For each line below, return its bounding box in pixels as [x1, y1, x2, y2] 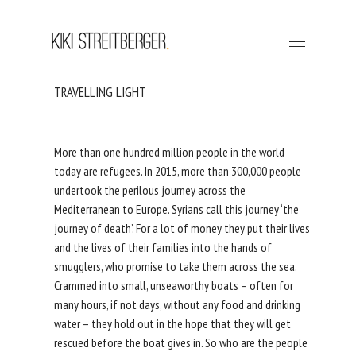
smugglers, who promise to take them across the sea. [53, 258, 296, 274]
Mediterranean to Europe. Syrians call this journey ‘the [53, 201, 299, 217]
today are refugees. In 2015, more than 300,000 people [53, 163, 301, 179]
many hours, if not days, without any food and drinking [53, 296, 300, 312]
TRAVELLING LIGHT [53, 83, 146, 101]
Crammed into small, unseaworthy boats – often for [53, 277, 293, 293]
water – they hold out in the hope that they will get [53, 315, 291, 331]
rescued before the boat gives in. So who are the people [53, 335, 308, 350]
